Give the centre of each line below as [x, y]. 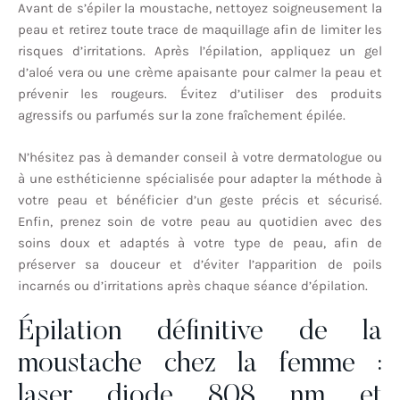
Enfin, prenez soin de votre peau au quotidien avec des [200, 221]
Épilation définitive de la [200, 333]
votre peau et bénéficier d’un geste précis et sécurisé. [200, 200]
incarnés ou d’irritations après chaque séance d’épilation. [193, 285]
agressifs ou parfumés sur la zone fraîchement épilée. [182, 116]
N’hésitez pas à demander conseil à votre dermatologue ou [200, 157]
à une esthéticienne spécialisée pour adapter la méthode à [200, 178]
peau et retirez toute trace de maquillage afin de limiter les [200, 30]
